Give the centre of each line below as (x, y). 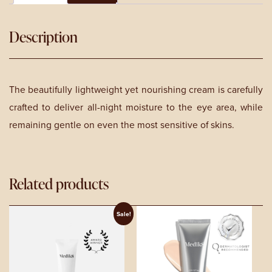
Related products (59, 183)
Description (43, 37)
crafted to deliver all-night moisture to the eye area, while (136, 107)
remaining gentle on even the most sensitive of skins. (122, 125)
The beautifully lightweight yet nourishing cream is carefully (136, 90)
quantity (22, 11)
